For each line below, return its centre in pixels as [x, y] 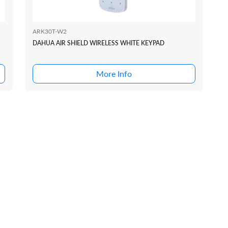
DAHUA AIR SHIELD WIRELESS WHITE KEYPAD [99, 43]
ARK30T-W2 [49, 32]
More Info [114, 74]
